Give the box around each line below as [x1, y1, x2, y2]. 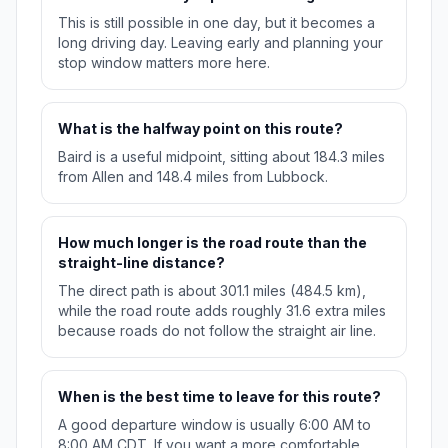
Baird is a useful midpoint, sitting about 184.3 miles [58, 148, 385, 166]
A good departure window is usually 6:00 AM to [58, 416, 371, 434]
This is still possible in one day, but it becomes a [58, 14, 375, 32]
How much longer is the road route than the [58, 234, 367, 252]
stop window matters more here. [58, 54, 270, 72]
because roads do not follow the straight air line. [58, 322, 376, 340]
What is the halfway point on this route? [58, 120, 343, 138]
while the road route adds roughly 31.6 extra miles [58, 302, 386, 320]
